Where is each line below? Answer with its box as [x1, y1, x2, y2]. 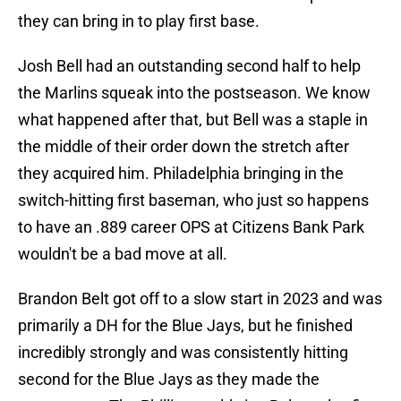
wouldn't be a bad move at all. [18, 244, 227, 264]
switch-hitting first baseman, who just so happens [18, 191, 369, 210]
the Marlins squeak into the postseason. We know [18, 83, 371, 103]
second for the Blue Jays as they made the [18, 370, 320, 389]
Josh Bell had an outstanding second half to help [18, 56, 361, 76]
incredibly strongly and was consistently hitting [18, 343, 348, 363]
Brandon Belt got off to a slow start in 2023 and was [18, 289, 382, 309]
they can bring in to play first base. [18, 12, 260, 31]
